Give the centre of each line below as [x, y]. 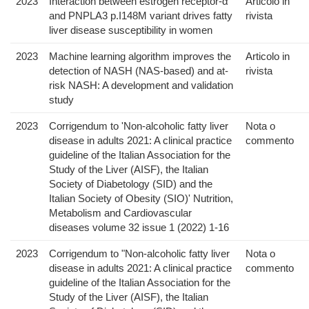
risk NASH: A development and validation [141, 86]
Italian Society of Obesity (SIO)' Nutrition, [141, 199]
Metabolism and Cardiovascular [120, 213]
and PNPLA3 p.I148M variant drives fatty [141, 16]
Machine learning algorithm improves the [140, 57]
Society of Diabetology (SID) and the [131, 184]
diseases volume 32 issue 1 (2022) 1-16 [139, 228]
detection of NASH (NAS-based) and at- [139, 71]
